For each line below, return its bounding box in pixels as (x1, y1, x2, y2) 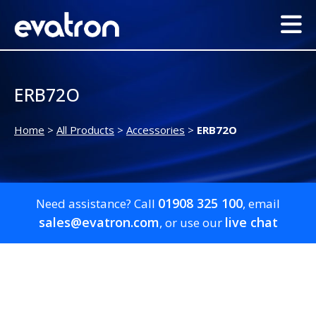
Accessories (126, 123, 185, 138)
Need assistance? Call (36, 195, 158, 212)
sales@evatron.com (38, 214, 159, 231)
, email (243, 195, 280, 212)
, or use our (159, 214, 225, 231)
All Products (56, 123, 114, 138)
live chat (224, 214, 278, 231)
